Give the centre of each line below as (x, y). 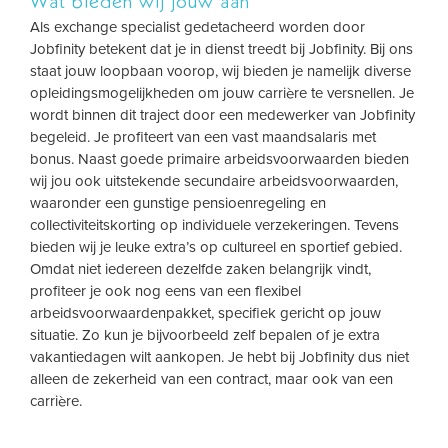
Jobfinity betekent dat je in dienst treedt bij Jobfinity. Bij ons (221, 49)
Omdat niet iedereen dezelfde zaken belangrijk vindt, (200, 269)
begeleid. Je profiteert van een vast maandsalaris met (203, 137)
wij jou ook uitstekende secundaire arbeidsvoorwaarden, (214, 181)
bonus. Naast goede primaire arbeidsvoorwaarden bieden (219, 159)
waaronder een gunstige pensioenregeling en (178, 203)
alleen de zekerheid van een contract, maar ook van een (211, 379)
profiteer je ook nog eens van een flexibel (165, 291)
